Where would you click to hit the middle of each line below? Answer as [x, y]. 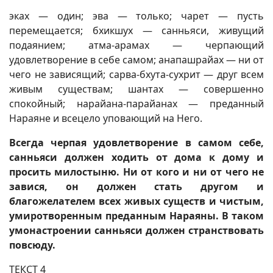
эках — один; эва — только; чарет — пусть [136, 16]
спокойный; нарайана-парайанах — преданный [136, 104]
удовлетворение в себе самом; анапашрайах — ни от [136, 60]
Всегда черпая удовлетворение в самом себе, [136, 143]
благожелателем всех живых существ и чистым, [136, 201]
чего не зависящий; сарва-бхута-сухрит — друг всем [136, 74]
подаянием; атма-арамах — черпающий [136, 45]
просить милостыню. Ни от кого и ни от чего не [136, 172]
